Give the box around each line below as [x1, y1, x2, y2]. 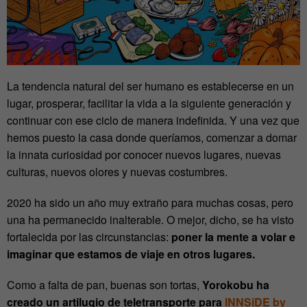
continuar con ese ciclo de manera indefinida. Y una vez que [7, 112, 299, 129]
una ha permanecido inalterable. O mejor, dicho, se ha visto [7, 212, 294, 228]
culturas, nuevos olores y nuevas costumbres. [7, 164, 228, 180]
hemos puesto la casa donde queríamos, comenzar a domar [7, 130, 297, 146]
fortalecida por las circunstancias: [7, 229, 171, 245]
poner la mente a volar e [171, 229, 295, 245]
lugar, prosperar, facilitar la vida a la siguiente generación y [7, 95, 291, 112]
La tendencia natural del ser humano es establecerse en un [7, 78, 294, 95]
